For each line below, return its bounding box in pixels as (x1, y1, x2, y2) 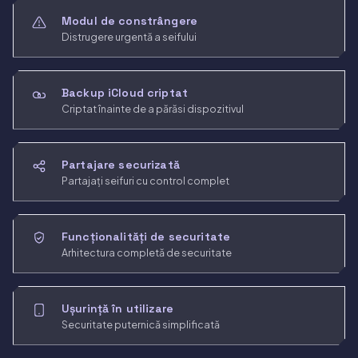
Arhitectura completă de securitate (62, 245, 232, 259)
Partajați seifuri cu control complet (62, 173, 229, 187)
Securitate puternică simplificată (62, 317, 220, 331)
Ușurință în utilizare (62, 300, 173, 316)
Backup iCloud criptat (62, 85, 188, 100)
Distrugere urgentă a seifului (62, 30, 197, 43)
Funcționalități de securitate (62, 229, 231, 244)
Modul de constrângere (62, 13, 197, 28)
